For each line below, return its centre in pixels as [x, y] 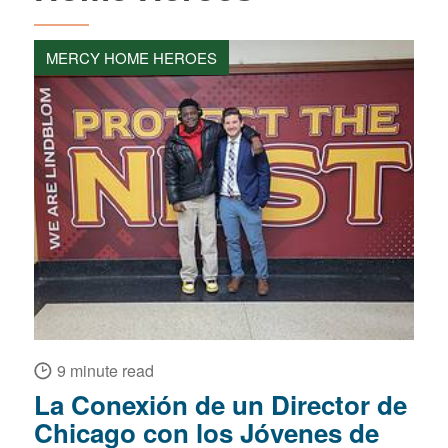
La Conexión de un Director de [220, 404]
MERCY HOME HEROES [131, 57]
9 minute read [105, 370]
